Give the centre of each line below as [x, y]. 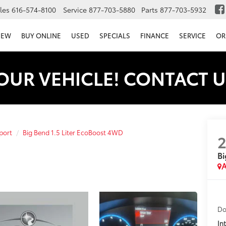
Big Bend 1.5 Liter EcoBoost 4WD [73, 132]
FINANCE [155, 36]
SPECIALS [115, 36]
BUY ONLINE [41, 36]
